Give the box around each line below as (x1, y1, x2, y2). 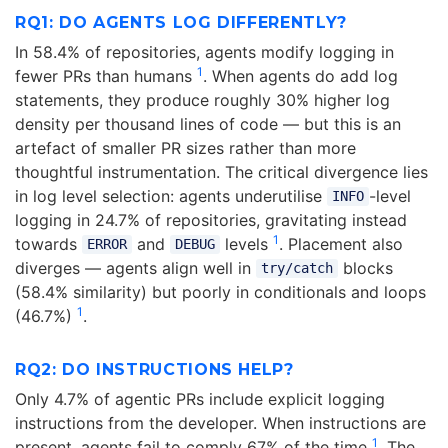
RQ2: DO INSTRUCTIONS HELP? (15, 359, 294, 379)
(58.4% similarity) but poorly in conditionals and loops (15, 281, 426, 302)
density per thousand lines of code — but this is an (15, 113, 401, 134)
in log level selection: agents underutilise (15, 185, 327, 206)
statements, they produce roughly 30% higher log (15, 89, 390, 110)
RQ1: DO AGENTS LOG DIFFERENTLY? (15, 12, 347, 32)
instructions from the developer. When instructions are (15, 412, 426, 433)
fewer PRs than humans (15, 65, 197, 86)
